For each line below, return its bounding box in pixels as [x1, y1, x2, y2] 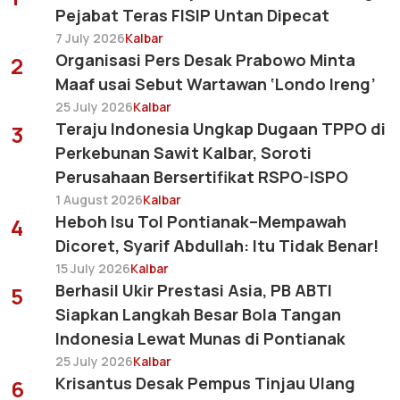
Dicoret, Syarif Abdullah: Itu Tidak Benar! [55, 234, 379, 256]
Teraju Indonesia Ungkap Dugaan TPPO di [55, 117, 386, 139]
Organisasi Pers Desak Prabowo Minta [55, 48, 355, 71]
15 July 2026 [55, 259, 130, 277]
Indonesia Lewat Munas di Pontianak [55, 327, 346, 349]
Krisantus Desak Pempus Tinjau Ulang [55, 371, 355, 394]
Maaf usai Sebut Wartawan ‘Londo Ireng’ [55, 72, 376, 95]
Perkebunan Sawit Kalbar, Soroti [55, 141, 312, 163]
